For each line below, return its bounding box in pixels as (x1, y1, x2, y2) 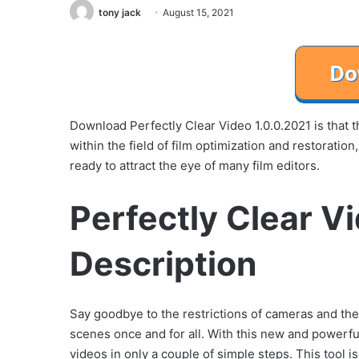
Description (70, 244, 257, 284)
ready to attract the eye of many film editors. (70, 158, 320, 174)
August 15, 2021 (163, 6, 234, 18)
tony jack (99, 6, 141, 18)
